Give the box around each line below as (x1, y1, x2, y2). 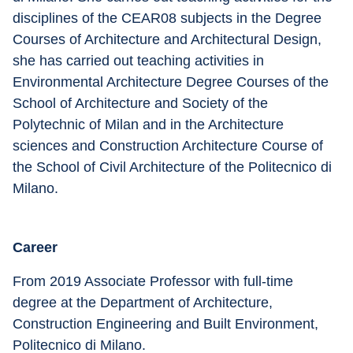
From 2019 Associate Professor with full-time (13, 273, 297, 289)
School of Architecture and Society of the (13, 95, 272, 111)
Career (13, 240, 58, 255)
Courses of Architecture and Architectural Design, (13, 32, 325, 47)
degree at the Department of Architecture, (13, 295, 277, 310)
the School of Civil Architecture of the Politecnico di (13, 159, 336, 175)
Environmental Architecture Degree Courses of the (13, 74, 333, 90)
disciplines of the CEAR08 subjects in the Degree (13, 10, 325, 26)
